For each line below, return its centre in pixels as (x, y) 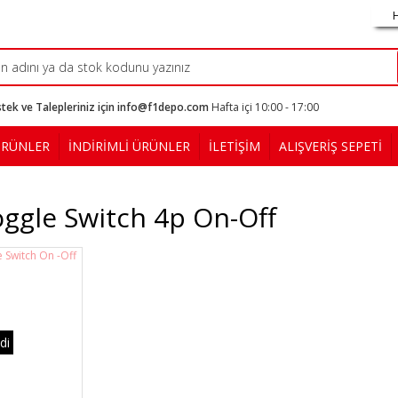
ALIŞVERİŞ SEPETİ (330, 146)
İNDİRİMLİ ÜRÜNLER (129, 146)
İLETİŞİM (235, 146)
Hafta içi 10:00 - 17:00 (265, 107)
